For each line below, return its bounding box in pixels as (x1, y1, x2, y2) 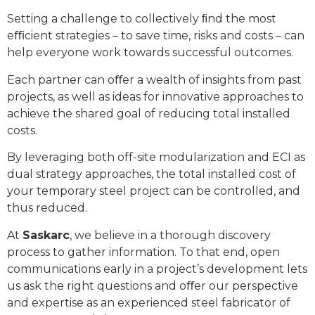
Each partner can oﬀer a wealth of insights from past (7, 72, 302, 86)
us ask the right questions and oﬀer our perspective (7, 278, 298, 292)
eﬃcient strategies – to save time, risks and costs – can (7, 29, 304, 43)
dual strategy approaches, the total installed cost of (7, 167, 296, 181)
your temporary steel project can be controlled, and (7, 184, 300, 198)
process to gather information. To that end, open (7, 245, 280, 259)
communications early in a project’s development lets (7, 262, 307, 276)
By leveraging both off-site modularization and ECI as (7, 150, 305, 165)
